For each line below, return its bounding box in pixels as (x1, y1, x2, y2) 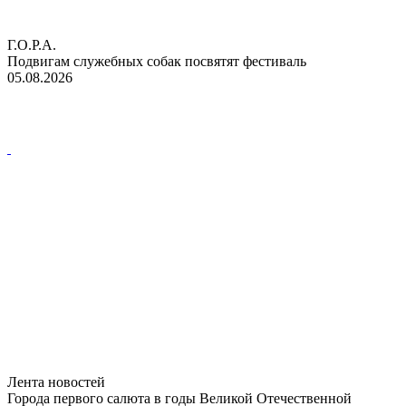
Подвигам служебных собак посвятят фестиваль (7, 53, 306, 69)
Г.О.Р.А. (7, 36, 56, 53)
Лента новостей (7, 373, 105, 390)
